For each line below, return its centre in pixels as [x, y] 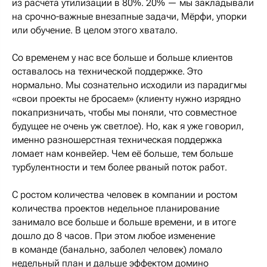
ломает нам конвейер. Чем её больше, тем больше [122, 153]
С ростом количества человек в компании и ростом [125, 194]
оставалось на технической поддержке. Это [107, 71]
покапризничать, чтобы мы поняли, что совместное [124, 112]
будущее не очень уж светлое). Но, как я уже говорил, [128, 126]
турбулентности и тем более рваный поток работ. [119, 167]
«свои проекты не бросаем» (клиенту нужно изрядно [126, 98]
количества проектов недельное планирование [116, 208]
